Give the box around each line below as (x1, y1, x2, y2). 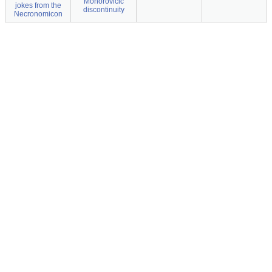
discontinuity (83, 5, 124, 14)
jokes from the (15, 1, 61, 10)
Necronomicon (13, 10, 63, 18)
